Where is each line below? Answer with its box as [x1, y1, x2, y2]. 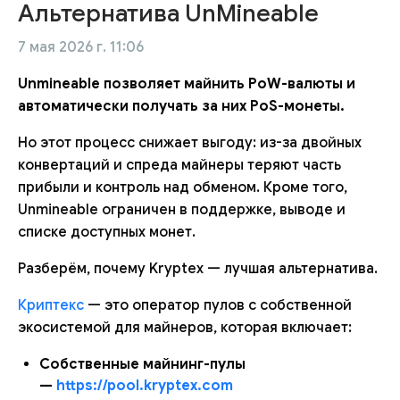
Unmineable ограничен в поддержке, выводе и [18, 200, 346, 219]
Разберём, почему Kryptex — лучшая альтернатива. [18, 259, 378, 278]
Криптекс [18, 296, 84, 314]
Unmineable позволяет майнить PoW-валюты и [18, 74, 355, 93]
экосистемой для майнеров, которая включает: [18, 318, 352, 337]
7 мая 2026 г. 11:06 [18, 37, 144, 56]
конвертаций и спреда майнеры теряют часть [18, 155, 341, 174]
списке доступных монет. [18, 222, 196, 241]
